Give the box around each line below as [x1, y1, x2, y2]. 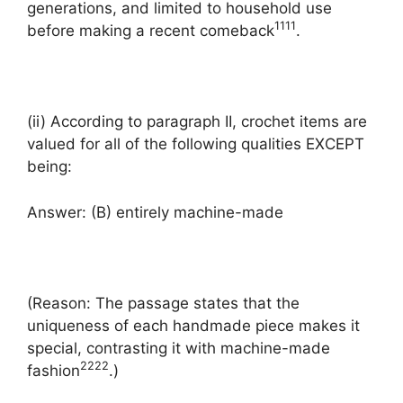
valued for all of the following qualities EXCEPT [27, 135, 364, 153]
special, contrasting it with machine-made [27, 338, 330, 357]
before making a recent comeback [27, 22, 274, 40]
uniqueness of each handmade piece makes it [27, 316, 360, 335]
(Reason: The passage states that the [27, 293, 300, 312]
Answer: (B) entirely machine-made [27, 202, 283, 221]
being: [27, 157, 72, 175]
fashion [27, 361, 80, 380]
